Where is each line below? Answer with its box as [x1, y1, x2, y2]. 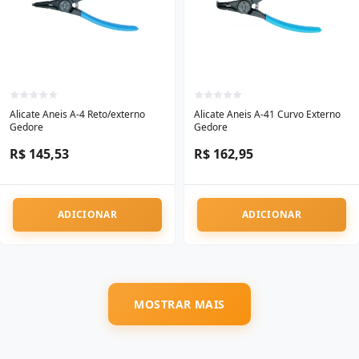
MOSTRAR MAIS [134, 296, 225, 313]
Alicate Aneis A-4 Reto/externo [10, 107, 145, 122]
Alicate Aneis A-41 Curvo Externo [194, 107, 341, 122]
